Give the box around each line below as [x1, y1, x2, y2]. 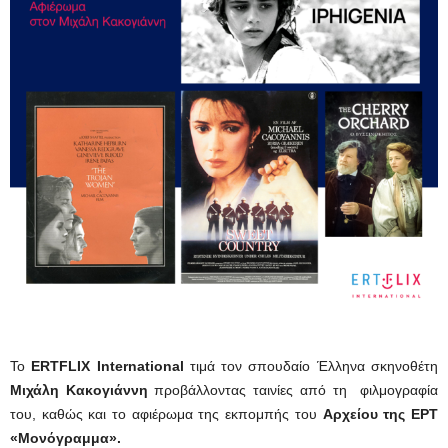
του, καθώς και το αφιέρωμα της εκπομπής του [10, 406, 323, 422]
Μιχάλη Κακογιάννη [10, 382, 148, 398]
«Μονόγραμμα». [10, 430, 121, 446]
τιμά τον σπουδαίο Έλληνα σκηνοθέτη [183, 358, 439, 374]
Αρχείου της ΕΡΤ [322, 406, 439, 422]
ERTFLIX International [31, 358, 184, 374]
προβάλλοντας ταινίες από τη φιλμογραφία [147, 382, 439, 398]
